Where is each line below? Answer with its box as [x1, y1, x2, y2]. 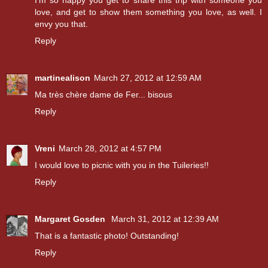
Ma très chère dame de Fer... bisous [35, 89, 172, 99]
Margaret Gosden [35, 214, 108, 224]
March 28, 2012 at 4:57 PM [59, 143, 162, 153]
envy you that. [35, 19, 88, 29]
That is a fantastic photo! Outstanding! [35, 230, 179, 240]
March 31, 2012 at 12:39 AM [111, 214, 219, 224]
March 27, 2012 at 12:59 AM [94, 72, 202, 83]
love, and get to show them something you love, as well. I [35, 7, 262, 17]
